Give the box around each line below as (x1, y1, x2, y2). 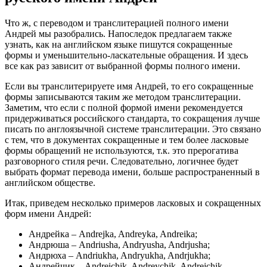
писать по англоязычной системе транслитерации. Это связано (5, 124, 261, 135)
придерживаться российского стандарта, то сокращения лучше (5, 113, 260, 124)
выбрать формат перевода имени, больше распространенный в (5, 167, 260, 178)
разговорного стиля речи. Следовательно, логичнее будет (5, 156, 238, 167)
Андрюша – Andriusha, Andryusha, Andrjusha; (29, 240, 210, 250)
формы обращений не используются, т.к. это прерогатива (5, 145, 238, 156)
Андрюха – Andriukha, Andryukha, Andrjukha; (29, 250, 210, 261)
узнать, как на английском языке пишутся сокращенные (5, 39, 232, 50)
